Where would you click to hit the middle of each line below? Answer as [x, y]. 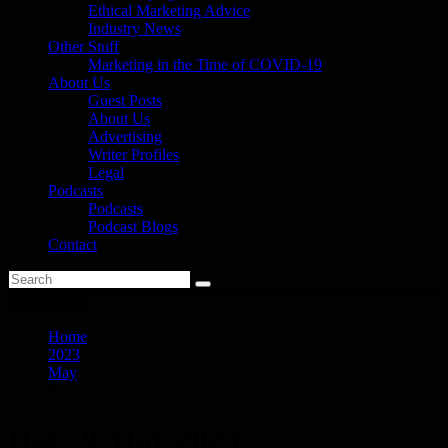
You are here [48, 302]
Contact [72, 244]
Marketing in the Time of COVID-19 [205, 64]
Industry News [134, 28]
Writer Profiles [133, 154]
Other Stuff [83, 46]
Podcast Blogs [133, 226]
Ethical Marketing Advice [169, 10]
